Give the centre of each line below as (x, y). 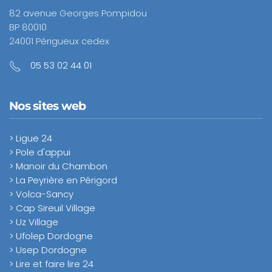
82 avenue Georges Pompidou (78, 13)
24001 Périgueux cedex (59, 41)
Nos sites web (48, 106)
